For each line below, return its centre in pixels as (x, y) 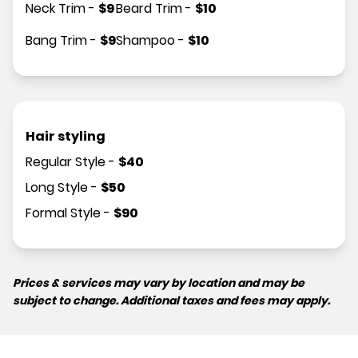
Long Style (57, 188)
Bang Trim (56, 41)
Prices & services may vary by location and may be (159, 283)
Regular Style (66, 162)
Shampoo (145, 41)
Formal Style (63, 213)
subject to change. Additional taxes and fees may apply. (171, 301)
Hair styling (66, 137)
